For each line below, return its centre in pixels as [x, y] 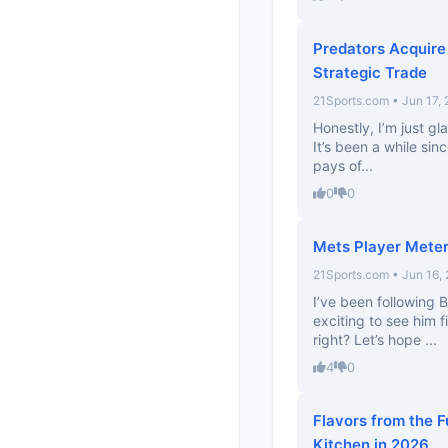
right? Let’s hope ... [375, 339]
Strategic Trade [370, 72]
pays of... [343, 165]
